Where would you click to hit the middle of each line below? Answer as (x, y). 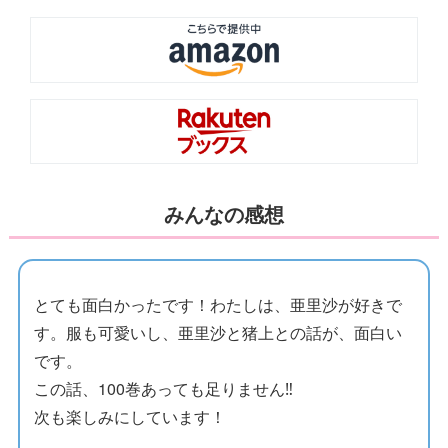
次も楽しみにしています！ (130, 417)
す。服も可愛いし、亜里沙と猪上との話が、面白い (218, 333)
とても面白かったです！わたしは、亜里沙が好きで (218, 305)
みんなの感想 (223, 214)
